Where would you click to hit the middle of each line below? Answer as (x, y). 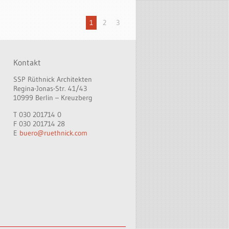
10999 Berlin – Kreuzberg (53, 98)
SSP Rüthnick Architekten (53, 79)
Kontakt (27, 62)
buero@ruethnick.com (53, 133)
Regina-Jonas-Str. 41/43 (50, 88)
